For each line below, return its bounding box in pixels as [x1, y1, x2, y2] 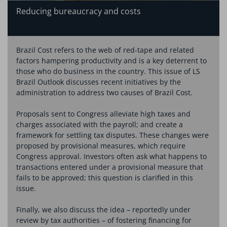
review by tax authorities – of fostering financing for [16, 215, 192, 225]
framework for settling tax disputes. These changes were [16, 130, 209, 140]
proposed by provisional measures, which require [16, 140, 185, 150]
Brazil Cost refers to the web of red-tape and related [16, 45, 194, 55]
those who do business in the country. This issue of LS [16, 66, 200, 76]
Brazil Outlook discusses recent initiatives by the [16, 77, 181, 87]
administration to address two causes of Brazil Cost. [16, 87, 193, 97]
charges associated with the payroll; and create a [16, 119, 183, 129]
